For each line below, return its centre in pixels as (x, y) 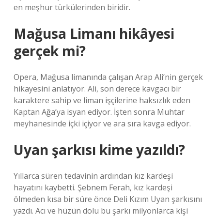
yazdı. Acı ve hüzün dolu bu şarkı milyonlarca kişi (101, 211)
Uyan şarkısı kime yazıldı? (99, 150)
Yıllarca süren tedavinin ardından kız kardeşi (93, 176)
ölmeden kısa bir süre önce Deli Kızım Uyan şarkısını (108, 199)
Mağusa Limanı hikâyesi (94, 33)
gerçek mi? (50, 51)
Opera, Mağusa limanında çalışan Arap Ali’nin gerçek (108, 77)
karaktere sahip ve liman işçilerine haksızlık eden (102, 100)
